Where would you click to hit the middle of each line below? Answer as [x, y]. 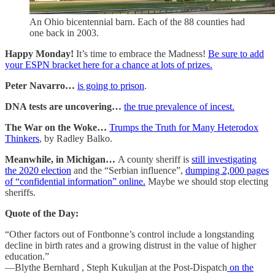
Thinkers [22, 139]
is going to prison [111, 86]
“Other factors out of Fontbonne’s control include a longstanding [130, 234]
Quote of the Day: [42, 214]
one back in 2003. [64, 33]
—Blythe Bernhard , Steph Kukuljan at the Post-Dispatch [116, 268]
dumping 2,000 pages [227, 171]
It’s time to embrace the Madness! [142, 54]
